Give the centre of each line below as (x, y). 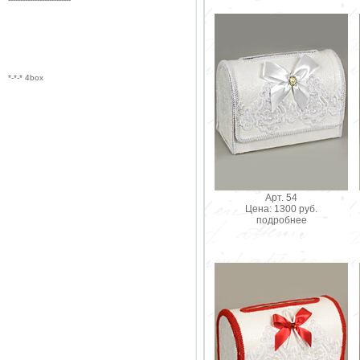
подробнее (281, 220)
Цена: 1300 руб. (281, 209)
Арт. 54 (281, 197)
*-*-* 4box (26, 78)
